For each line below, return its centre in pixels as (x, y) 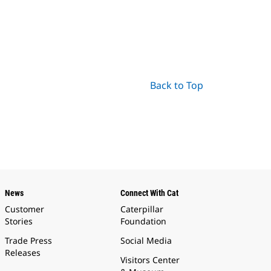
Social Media (146, 240)
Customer (24, 209)
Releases (22, 252)
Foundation (144, 221)
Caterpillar (142, 209)
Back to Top (177, 85)
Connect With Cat (150, 193)
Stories (18, 221)
